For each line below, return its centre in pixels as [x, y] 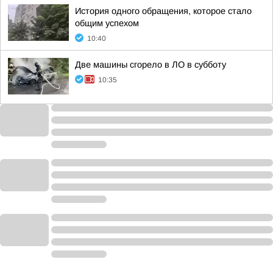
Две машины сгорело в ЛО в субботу [151, 65]
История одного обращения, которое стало [163, 11]
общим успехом [107, 23]
